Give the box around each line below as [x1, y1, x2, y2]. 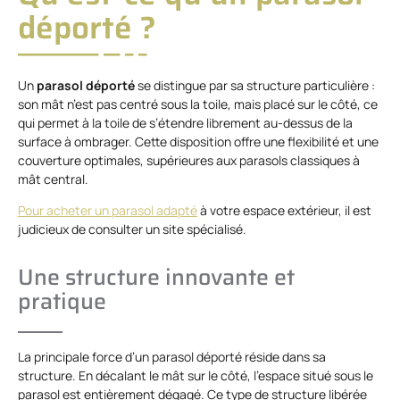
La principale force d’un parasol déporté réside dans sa [18, 348, 326, 366]
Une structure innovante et [18, 260, 295, 296]
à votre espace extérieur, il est [197, 202, 371, 220]
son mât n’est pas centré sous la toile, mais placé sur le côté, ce [18, 95, 378, 112]
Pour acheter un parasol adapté [18, 202, 197, 220]
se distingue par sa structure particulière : [135, 76, 375, 94]
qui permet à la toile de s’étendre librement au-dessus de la [18, 113, 353, 131]
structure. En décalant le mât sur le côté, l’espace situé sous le [18, 367, 373, 385]
